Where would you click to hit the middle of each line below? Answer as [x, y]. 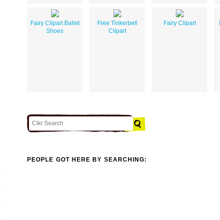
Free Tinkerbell [117, 23]
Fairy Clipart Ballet [55, 23]
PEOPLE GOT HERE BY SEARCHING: [87, 160]
